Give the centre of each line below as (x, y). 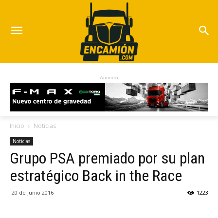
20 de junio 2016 (33, 193)
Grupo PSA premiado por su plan (107, 158)
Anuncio (109, 78)
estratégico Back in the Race (96, 176)
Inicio (17, 126)
